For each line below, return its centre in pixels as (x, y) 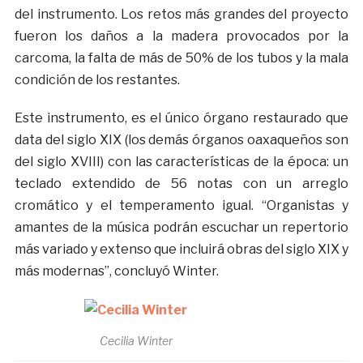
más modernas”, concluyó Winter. (116, 271)
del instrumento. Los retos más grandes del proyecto (181, 15)
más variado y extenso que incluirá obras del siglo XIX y (181, 250)
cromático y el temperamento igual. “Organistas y (181, 206)
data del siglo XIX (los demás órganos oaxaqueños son (181, 140)
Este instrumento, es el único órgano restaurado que (181, 118)
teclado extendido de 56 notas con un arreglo (181, 184)
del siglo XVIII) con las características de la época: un (181, 162)
